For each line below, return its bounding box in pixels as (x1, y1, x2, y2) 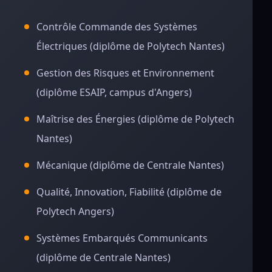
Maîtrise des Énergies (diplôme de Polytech (36, 112, 234, 126)
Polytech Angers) (36, 205, 114, 218)
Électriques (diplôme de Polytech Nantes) (36, 39, 225, 53)
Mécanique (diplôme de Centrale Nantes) (36, 158, 224, 172)
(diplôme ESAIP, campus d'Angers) (36, 86, 192, 99)
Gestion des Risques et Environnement (36, 66, 214, 80)
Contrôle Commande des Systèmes (36, 20, 197, 33)
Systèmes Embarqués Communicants (36, 231, 208, 245)
